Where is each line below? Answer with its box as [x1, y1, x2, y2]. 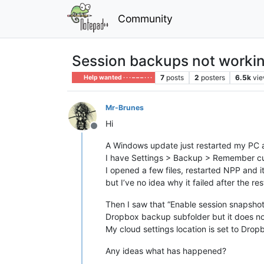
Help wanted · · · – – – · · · [82, 73, 153, 81]
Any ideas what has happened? [105, 245, 226, 256]
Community [117, 12, 173, 25]
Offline [93, 126, 123, 138]
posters [200, 72, 225, 82]
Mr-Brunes [105, 103, 144, 112]
